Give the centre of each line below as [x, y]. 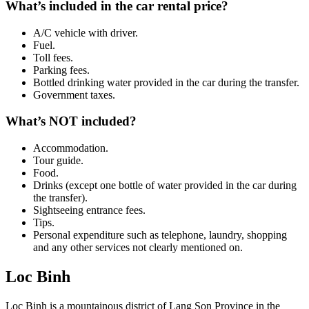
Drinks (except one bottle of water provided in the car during [165, 186]
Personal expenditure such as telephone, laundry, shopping [160, 235]
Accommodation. [71, 148]
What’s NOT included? [71, 121]
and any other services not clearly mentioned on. [138, 248]
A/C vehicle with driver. [86, 32]
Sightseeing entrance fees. [89, 210]
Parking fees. [61, 70]
